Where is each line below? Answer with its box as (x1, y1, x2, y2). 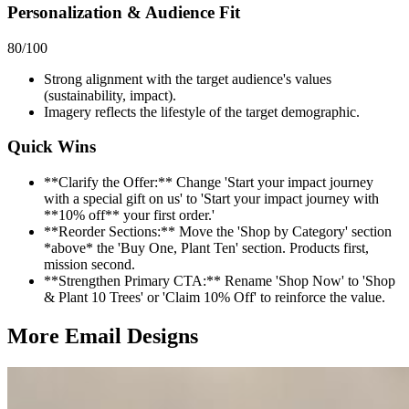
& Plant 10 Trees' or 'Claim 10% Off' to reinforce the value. (44, 289, 385, 306)
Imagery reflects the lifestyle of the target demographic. (44, 103, 360, 120)
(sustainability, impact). (44, 87, 176, 103)
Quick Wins (7, 137, 96, 157)
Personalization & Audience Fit (7, 3, 240, 23)
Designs (127, 324, 198, 349)
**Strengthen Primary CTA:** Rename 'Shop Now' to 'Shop (44, 273, 395, 289)
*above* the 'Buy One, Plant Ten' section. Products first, (44, 240, 369, 257)
